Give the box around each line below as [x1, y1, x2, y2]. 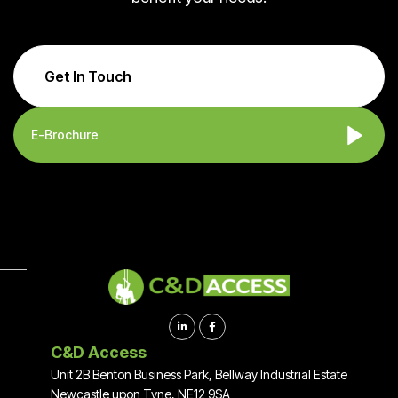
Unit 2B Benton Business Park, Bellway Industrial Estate [51, 367, 347, 382]
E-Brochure [31, 127, 99, 142]
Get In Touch [44, 68, 131, 85]
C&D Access [51, 343, 147, 362]
